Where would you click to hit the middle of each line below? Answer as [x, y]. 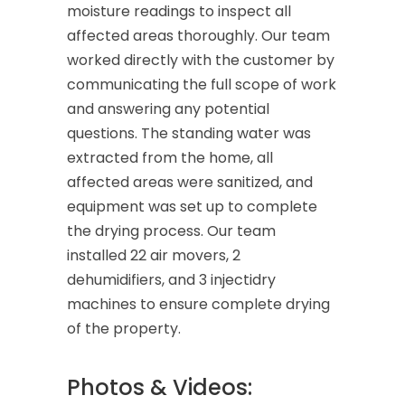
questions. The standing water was [189, 133]
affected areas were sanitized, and [190, 182]
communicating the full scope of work [202, 85]
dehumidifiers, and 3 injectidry [171, 280]
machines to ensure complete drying [198, 304]
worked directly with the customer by [201, 60]
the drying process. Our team [171, 231]
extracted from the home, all [170, 158]
